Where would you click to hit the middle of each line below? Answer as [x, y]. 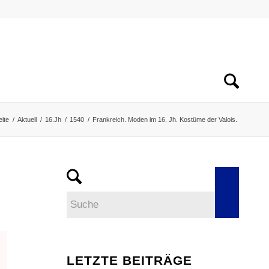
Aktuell [27, 119]
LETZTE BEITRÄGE [130, 260]
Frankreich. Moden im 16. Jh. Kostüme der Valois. [165, 119]
